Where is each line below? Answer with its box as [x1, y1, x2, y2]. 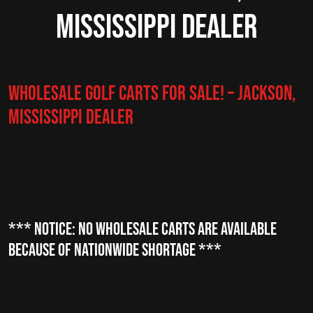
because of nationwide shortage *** [8, 240, 221, 261]
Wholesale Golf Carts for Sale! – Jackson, [8, 82, 296, 106]
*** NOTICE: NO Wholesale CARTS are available [8, 219, 277, 240]
